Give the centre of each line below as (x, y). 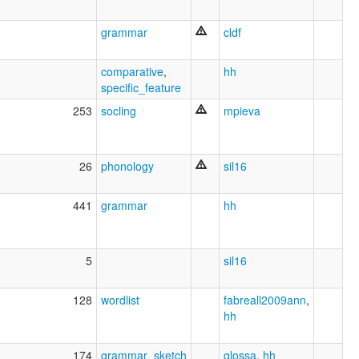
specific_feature (141, 88)
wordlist (120, 300)
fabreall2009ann (265, 300)
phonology (127, 166)
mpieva (242, 111)
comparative (132, 72)
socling (119, 111)
